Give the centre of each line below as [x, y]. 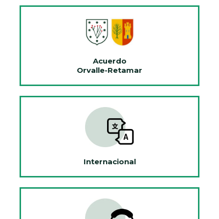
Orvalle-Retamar [109, 70]
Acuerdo [109, 61]
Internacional [109, 162]
